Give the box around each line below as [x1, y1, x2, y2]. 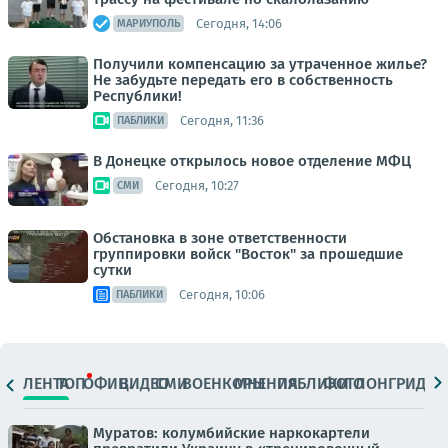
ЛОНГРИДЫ [354, 373, 439, 393]
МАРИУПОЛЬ [117, 17, 180, 30]
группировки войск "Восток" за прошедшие [93, 245, 403, 263]
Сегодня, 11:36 [180, 112, 264, 128]
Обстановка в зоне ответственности [93, 229, 347, 247]
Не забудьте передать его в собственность [93, 71, 393, 89]
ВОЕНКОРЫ [182, 373, 266, 393]
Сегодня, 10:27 [155, 177, 239, 193]
